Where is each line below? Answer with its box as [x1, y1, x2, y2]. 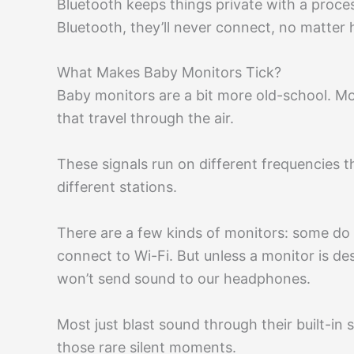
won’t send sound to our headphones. [57, 269, 311, 287]
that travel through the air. [57, 110, 234, 127]
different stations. [57, 179, 177, 196]
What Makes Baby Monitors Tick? [57, 64, 281, 81]
